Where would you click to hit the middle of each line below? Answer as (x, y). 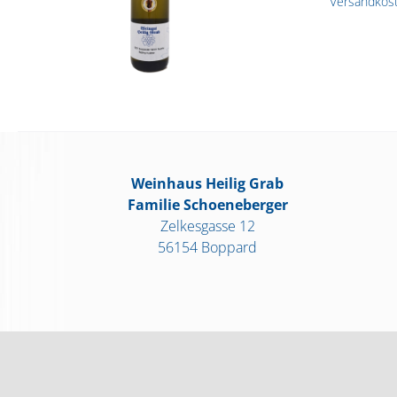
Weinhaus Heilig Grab (207, 183)
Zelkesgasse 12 (207, 226)
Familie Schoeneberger (207, 204)
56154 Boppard (207, 247)
